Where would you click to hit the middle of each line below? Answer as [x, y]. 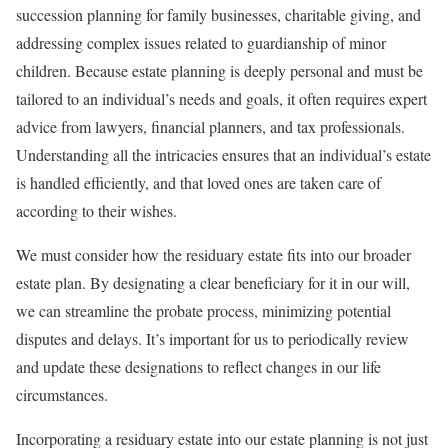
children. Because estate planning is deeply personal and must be [219, 71]
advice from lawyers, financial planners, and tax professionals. [210, 127]
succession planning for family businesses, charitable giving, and [218, 15]
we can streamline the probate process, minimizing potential [203, 311]
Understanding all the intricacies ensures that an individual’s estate [223, 155]
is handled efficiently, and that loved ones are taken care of [198, 183]
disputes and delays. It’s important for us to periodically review [212, 339]
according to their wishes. [96, 211]
